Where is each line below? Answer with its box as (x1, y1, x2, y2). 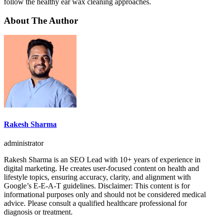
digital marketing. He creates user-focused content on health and (4, 164, 199, 172)
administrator (4, 139, 44, 147)
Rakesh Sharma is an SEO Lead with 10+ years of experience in (4, 155, 201, 164)
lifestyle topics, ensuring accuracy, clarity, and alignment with (4, 172, 191, 181)
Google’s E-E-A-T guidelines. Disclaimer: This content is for (4, 181, 190, 190)
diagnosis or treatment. (4, 207, 73, 216)
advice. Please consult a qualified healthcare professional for (4, 199, 187, 207)
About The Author (4, 15, 78, 26)
